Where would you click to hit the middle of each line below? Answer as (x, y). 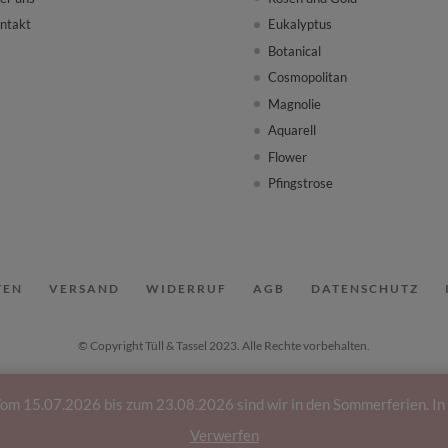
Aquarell (291, 130)
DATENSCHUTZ (365, 288)
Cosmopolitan (307, 77)
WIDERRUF (186, 288)
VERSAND (84, 288)
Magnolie (294, 103)
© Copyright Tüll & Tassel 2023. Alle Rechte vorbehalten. (224, 345)
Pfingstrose (300, 183)
